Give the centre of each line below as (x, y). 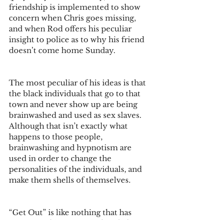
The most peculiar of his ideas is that (78, 83)
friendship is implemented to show (76, 7)
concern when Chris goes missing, (73, 18)
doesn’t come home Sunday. (63, 50)
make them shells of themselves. (71, 180)
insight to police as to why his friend (78, 40)
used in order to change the (61, 158)
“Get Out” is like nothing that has (71, 212)
